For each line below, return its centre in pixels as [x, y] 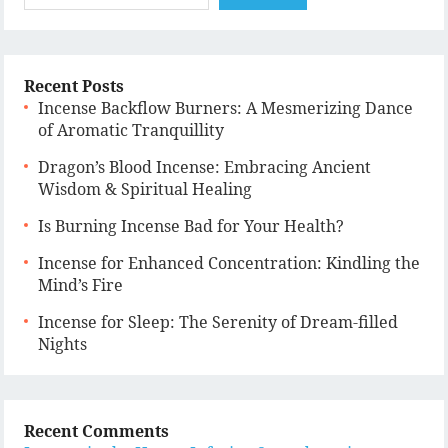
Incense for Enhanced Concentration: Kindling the [229, 263]
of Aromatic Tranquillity [131, 130]
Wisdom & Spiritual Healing [145, 189]
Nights [63, 344]
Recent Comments [97, 431]
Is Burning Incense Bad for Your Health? [191, 226]
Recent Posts [74, 86]
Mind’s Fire [81, 285]
